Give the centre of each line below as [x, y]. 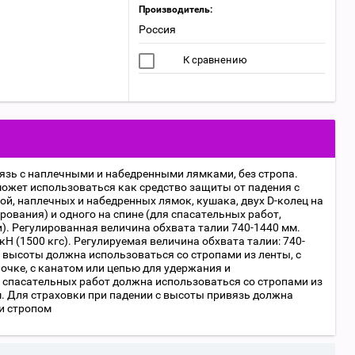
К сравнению [214, 60]
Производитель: [176, 10]
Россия [157, 29]
